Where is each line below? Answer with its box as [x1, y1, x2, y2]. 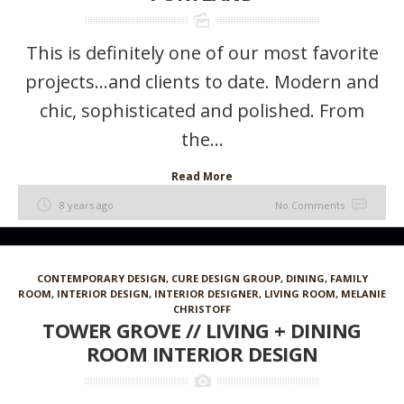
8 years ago [60, 198, 114, 212]
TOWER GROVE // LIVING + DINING [42, 317, 362, 344]
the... [180, 127, 224, 151]
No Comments [275, 198, 344, 212]
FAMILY [329, 271, 368, 285]
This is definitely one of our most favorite [25, 41, 379, 65]
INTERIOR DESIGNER [154, 287, 259, 300]
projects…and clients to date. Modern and [25, 69, 379, 94]
